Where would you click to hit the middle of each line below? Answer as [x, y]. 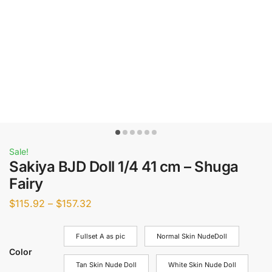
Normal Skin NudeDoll [192, 236]
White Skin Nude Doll [202, 264]
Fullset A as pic [100, 236]
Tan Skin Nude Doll [106, 264]
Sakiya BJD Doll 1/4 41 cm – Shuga [124, 167]
